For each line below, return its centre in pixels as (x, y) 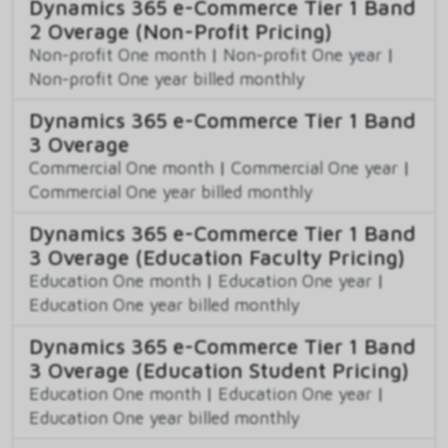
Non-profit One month (117, 54)
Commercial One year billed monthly (171, 191)
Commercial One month (121, 167)
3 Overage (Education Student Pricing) (219, 369)
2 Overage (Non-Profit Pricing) (180, 30)
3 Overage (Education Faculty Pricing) (217, 256)
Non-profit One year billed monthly (167, 78)
